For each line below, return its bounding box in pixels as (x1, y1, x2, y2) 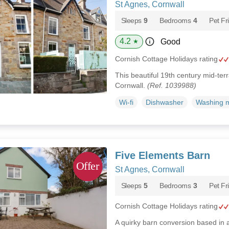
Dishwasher (145, 98, 184, 106)
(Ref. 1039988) (147, 81, 196, 89)
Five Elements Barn (114, 149, 210, 161)
